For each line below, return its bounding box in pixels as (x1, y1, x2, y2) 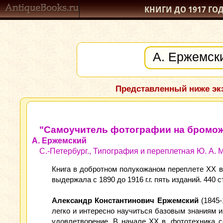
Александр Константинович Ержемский (52, 196, 199, 205)
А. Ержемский (32, 136, 87, 145)
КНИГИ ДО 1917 (144, 5, 208, 14)
